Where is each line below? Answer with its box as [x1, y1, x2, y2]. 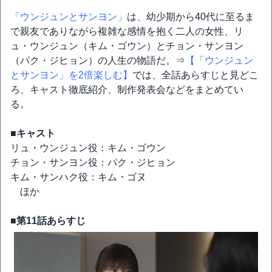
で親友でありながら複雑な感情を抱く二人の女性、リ [10, 26, 243, 37]
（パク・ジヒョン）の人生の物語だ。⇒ [10, 55, 185, 66]
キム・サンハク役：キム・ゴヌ [10, 172, 146, 183]
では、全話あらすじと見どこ [132, 70, 259, 81]
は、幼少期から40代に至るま [127, 12, 254, 22]
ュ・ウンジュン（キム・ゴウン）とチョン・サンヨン [10, 41, 243, 52]
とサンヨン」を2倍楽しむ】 [10, 70, 132, 81]
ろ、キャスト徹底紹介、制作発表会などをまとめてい [10, 84, 243, 95]
